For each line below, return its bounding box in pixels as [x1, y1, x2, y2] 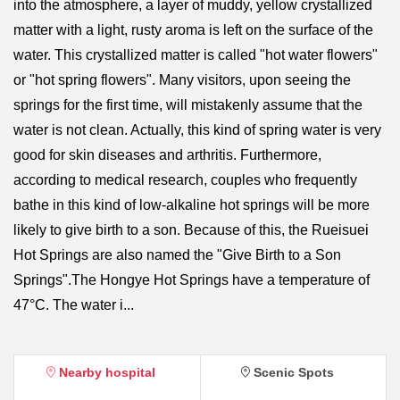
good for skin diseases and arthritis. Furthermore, [13, 146, 321, 162]
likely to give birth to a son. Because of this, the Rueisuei [13, 221, 369, 237]
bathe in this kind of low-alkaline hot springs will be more [13, 196, 370, 212]
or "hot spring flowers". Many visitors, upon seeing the [13, 71, 351, 87]
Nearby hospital [59, 364, 155, 379]
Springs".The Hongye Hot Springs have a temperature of [13, 271, 370, 287]
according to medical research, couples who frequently [13, 171, 357, 187]
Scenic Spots [253, 364, 334, 379]
